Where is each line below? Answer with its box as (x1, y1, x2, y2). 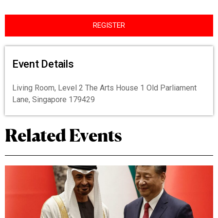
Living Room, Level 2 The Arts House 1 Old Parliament (12, 83, 197, 92)
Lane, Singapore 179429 (12, 95, 95, 104)
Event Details (12, 58, 74, 70)
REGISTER (93, 21, 125, 30)
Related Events (5, 125, 122, 145)
